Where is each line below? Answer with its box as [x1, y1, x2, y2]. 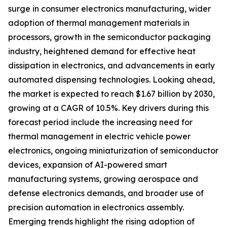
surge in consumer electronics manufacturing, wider [8, 4, 211, 14]
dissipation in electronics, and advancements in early [8, 60, 215, 71]
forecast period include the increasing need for [8, 117, 193, 128]
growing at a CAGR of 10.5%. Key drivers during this [8, 103, 209, 113]
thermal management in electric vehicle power [8, 131, 191, 142]
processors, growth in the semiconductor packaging [8, 32, 211, 43]
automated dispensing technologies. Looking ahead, [8, 74, 215, 85]
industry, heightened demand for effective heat [8, 46, 196, 57]
